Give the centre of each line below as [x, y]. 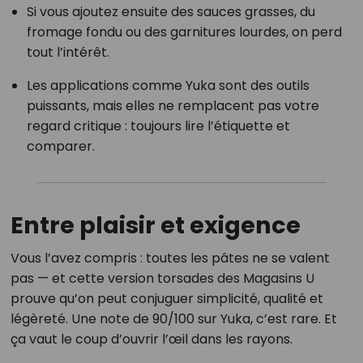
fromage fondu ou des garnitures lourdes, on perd [184, 32]
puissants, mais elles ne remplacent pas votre [173, 106]
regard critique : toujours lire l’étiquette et [158, 126]
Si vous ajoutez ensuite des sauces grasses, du [171, 12]
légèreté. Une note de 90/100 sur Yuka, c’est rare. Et [173, 319]
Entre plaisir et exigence [155, 226]
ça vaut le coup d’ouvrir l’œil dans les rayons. [151, 340]
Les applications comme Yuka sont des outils [168, 86]
